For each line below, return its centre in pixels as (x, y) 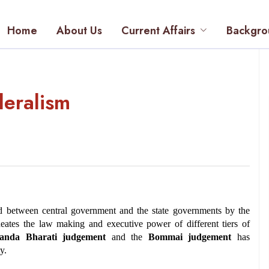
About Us (79, 30)
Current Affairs (158, 30)
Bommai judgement (190, 237)
